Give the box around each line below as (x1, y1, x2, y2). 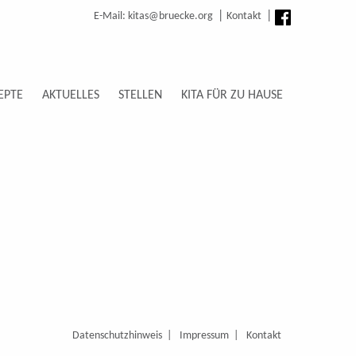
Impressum (180, 329, 229, 342)
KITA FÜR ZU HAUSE (181, 88, 283, 102)
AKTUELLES (42, 88, 99, 102)
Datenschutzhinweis (72, 329, 162, 342)
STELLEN (118, 88, 162, 102)
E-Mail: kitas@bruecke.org (94, 10, 213, 22)
